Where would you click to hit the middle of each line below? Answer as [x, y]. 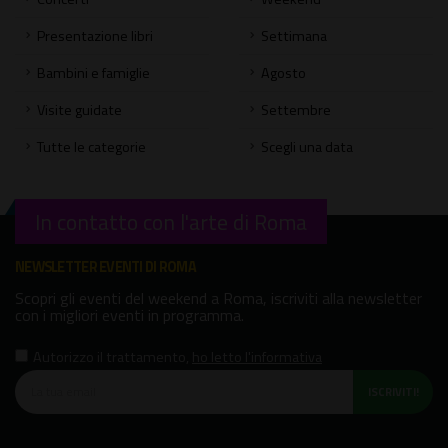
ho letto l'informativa [257, 356]
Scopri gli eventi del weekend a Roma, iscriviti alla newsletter [218, 297]
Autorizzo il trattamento [109, 356]
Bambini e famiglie [93, 72]
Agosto [283, 72]
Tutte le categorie [91, 146]
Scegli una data [307, 146]
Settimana [294, 35]
